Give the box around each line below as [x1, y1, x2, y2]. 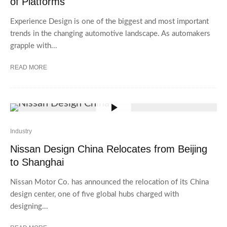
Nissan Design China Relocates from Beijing [10, 143, 207, 155]
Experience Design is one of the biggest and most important [10, 18, 209, 25]
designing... [10, 203, 48, 210]
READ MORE [10, 64, 47, 71]
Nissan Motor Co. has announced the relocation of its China [10, 178, 209, 186]
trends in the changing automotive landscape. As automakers [10, 30, 210, 37]
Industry [10, 128, 32, 135]
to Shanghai [10, 157, 64, 168]
